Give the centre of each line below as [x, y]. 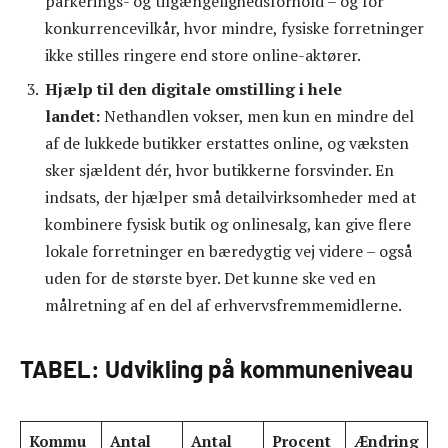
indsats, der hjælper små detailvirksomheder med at [230, 196]
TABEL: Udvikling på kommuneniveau [216, 368]
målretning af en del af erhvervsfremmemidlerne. [223, 304]
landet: [74, 115]
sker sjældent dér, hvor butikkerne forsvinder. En [219, 169]
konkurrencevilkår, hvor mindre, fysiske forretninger [234, 27]
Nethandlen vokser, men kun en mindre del [259, 115]
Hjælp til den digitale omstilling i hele [193, 88]
